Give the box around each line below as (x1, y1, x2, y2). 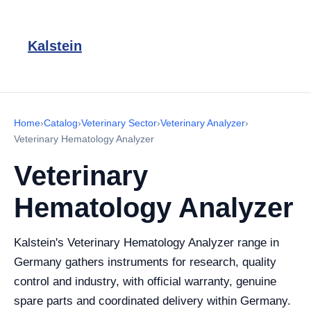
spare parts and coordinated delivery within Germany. (14, 294, 291, 308)
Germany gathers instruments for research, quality (14, 255, 276, 269)
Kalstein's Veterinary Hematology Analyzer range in (14, 236, 279, 249)
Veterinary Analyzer (160, 117, 245, 128)
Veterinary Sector (81, 117, 157, 128)
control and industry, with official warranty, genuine (14, 275, 276, 288)
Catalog (44, 117, 78, 128)
